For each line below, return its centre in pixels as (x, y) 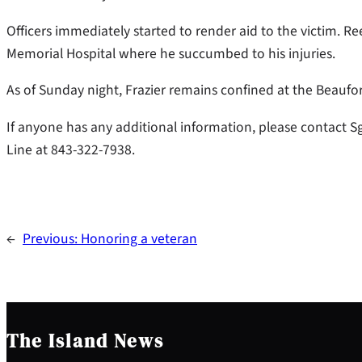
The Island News (85, 341)
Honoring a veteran (139, 238)
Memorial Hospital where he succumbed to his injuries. (171, 53)
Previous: (52, 238)
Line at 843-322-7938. (71, 150)
